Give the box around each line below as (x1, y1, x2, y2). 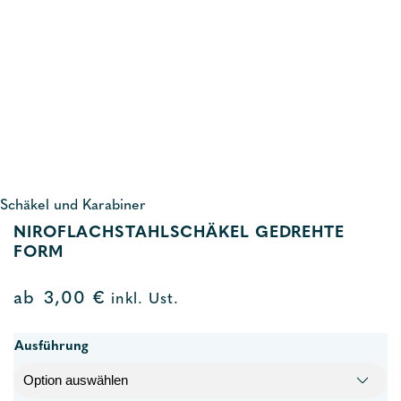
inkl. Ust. (106, 293, 179, 307)
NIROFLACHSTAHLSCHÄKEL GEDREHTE (13, 225, 345, 242)
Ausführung (14, 340, 89, 354)
